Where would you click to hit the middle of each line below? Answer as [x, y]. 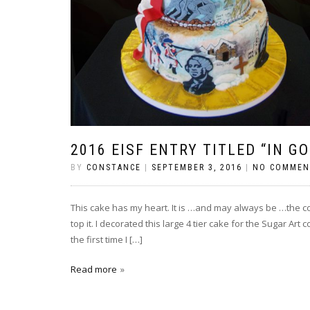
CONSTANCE [114, 167]
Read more [94, 269]
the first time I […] [107, 239]
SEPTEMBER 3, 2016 [197, 167]
